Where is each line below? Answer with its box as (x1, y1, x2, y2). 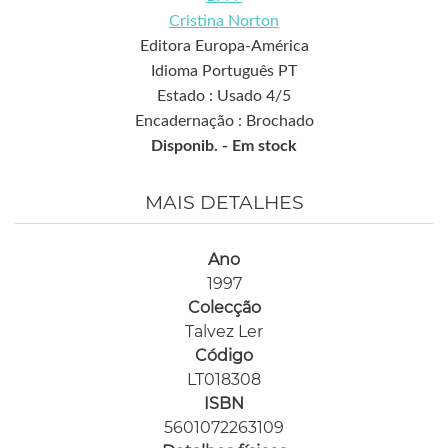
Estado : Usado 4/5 (157, 87, 291, 104)
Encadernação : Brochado (134, 112, 314, 129)
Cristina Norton (169, 12, 279, 29)
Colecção (187, 297, 261, 317)
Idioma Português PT (151, 62, 297, 79)
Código (195, 345, 253, 365)
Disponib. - (151, 137, 232, 154)
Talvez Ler (185, 321, 263, 341)
